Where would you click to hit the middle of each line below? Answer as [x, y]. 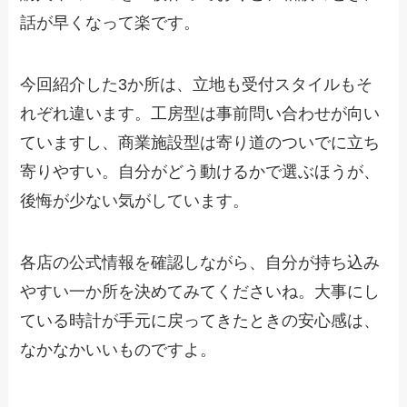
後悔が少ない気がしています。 [135, 201]
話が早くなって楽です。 [110, 23]
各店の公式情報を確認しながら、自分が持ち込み [200, 262]
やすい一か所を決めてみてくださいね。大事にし [200, 291]
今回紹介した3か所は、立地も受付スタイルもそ [197, 85]
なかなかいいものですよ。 [119, 349]
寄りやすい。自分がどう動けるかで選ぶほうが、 [200, 172]
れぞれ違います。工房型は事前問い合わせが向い [200, 114]
